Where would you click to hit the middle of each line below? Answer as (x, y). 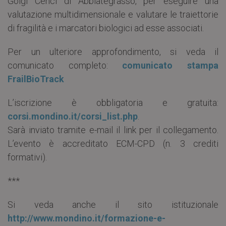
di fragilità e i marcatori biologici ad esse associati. (106, 28)
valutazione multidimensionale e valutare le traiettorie (113, 15)
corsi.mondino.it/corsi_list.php (73, 117)
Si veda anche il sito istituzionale (113, 205)
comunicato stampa (171, 66)
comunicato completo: (65, 66)
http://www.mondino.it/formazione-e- (87, 218)
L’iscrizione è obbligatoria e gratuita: (113, 103)
